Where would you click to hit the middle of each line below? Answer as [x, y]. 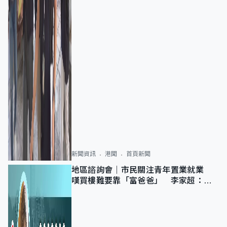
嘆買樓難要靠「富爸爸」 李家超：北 [142, 180]
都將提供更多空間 [104, 191]
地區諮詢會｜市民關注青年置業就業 [142, 170]
